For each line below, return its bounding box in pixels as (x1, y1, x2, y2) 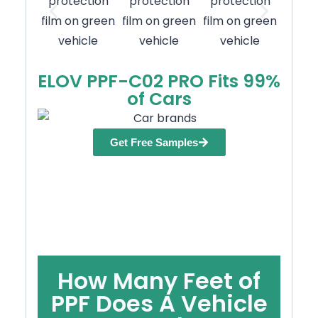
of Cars (126, 87, 192, 112)
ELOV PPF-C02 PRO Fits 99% (38, 69, 280, 94)
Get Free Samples (109, 136, 198, 148)
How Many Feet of (57, 264, 261, 297)
